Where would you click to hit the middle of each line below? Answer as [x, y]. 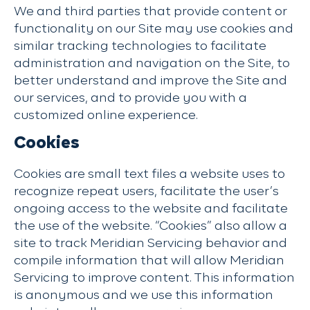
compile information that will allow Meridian [149, 261]
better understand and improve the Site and [151, 81]
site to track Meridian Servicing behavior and [151, 244]
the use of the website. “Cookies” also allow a [151, 226]
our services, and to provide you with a [130, 98]
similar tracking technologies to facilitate [140, 46]
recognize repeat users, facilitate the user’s [146, 192]
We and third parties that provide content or [151, 12]
